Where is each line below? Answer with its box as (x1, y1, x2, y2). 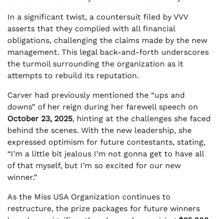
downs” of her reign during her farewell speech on (7, 102, 198, 111)
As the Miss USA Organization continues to (7, 192, 171, 201)
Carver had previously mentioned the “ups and (7, 90, 185, 100)
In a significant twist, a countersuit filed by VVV (7, 12, 188, 22)
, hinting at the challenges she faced (72, 113, 211, 123)
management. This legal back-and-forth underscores (7, 47, 209, 57)
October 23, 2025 (7, 113, 72, 123)
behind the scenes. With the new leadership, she (7, 125, 192, 135)
